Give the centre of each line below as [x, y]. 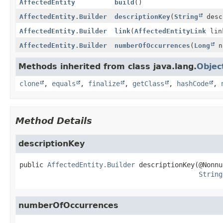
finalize [104, 83]
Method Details [54, 120]
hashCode [193, 83]
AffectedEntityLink [170, 31]
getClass [148, 83]
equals [64, 83]
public [31, 165]
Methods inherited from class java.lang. [108, 66]
